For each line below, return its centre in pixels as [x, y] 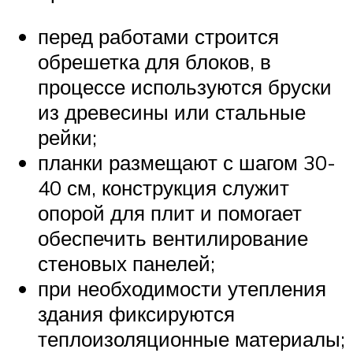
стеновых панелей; [126, 264]
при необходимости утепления [182, 289]
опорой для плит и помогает [170, 213]
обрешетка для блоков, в [154, 62]
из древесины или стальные [172, 112]
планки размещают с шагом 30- [187, 163]
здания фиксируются [136, 314]
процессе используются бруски [185, 87]
